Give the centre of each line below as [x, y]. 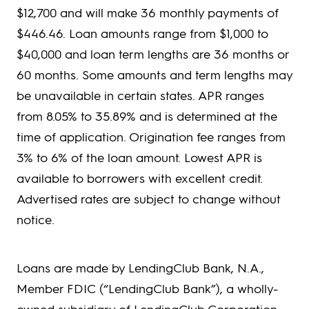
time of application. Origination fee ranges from [151, 137]
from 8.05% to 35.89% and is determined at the [147, 116]
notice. [36, 219]
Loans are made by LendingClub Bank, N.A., [140, 268]
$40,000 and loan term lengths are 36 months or [153, 54]
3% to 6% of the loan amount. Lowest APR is [139, 157]
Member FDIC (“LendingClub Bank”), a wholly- [147, 288]
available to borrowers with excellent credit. [140, 178]
